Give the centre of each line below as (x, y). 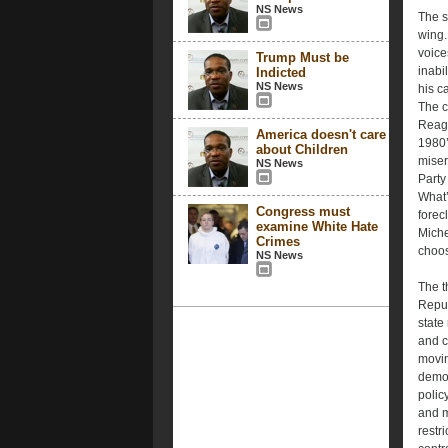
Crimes (277, 241)
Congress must (302, 211)
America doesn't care (320, 134)
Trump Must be (302, 57)
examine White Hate (316, 226)
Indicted (280, 72)
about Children (301, 149)
